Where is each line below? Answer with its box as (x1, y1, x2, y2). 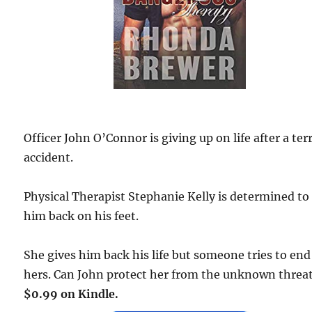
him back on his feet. (24, 209, 139, 224)
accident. (24, 150, 74, 165)
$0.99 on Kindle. (24, 287, 119, 302)
